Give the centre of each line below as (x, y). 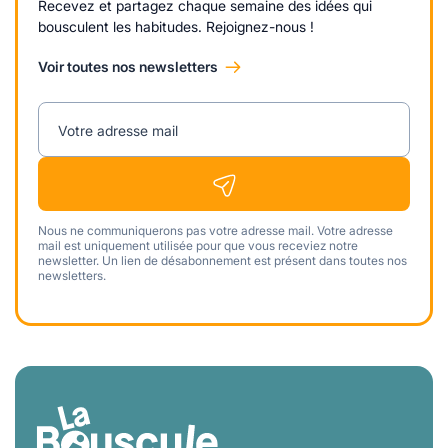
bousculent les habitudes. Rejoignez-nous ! (176, 27)
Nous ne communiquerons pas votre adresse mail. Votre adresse (215, 231)
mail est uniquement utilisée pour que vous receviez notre (198, 246)
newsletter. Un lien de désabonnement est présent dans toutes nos (222, 261)
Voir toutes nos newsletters (128, 67)
